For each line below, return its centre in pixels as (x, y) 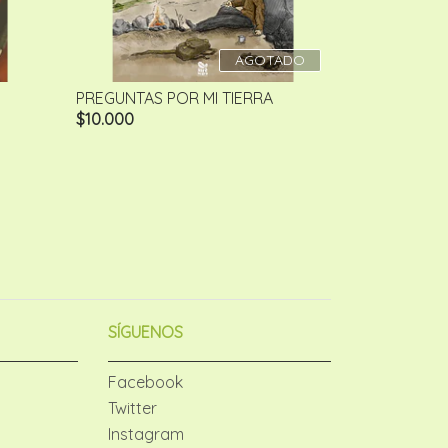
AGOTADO (270, 60)
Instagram (145, 434)
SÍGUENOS (145, 332)
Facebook (145, 382)
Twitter (132, 408)
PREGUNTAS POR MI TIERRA (174, 98)
